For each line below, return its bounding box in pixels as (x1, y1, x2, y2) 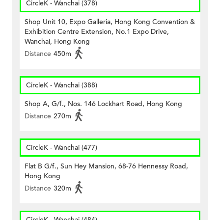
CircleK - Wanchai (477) (26, 143, 97, 153)
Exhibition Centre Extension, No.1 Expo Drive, (25, 27, 169, 37)
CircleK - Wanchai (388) (26, 81, 97, 90)
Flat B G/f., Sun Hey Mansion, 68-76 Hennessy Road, (25, 162, 188, 171)
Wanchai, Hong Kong (25, 37, 90, 47)
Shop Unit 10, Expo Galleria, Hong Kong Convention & (25, 17, 195, 27)
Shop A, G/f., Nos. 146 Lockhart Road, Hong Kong (25, 99, 182, 109)
